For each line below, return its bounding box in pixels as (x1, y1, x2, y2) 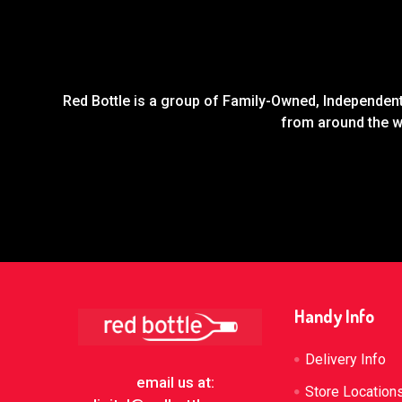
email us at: (135, 372, 214, 391)
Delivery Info (305, 350, 387, 368)
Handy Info (294, 303, 375, 328)
